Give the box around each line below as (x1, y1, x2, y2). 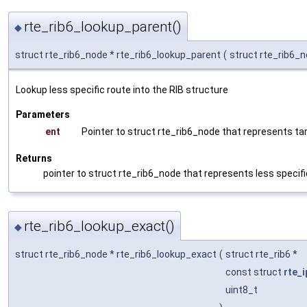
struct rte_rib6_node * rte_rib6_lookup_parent (15, 49, 221, 61)
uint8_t (225, 284, 260, 296)
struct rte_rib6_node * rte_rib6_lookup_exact (15, 249, 217, 260)
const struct (225, 267, 284, 278)
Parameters (16, 109, 70, 121)
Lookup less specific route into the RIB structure (16, 84, 228, 96)
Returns (16, 153, 52, 164)
